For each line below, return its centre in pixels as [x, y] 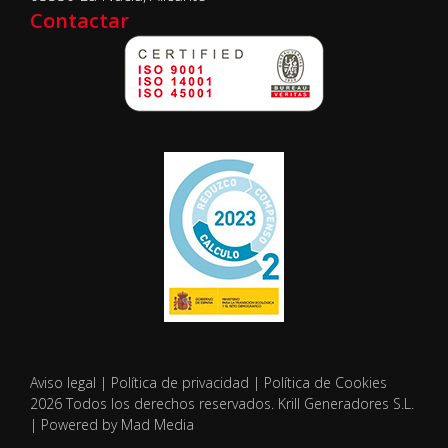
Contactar [79, 20]
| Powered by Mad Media [112, 424]
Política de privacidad [180, 382]
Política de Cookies [325, 382]
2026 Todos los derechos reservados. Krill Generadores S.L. [222, 403]
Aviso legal [63, 382]
